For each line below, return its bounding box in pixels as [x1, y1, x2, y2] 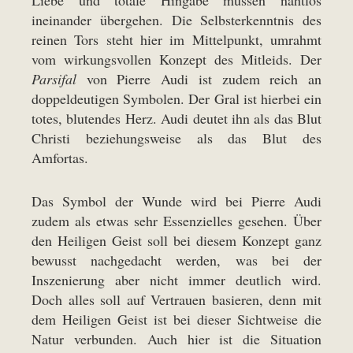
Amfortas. [32, 148, 88, 167]
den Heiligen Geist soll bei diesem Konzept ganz [32, 231, 321, 250]
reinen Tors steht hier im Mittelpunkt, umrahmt [32, 30, 321, 49]
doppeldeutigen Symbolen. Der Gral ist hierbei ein [32, 89, 321, 108]
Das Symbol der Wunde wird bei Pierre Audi [32, 191, 321, 210]
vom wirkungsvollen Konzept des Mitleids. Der [32, 50, 321, 69]
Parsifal [32, 69, 76, 88]
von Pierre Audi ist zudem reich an [76, 69, 321, 88]
